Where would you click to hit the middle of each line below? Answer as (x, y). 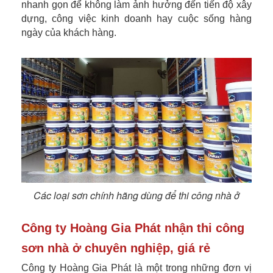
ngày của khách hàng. (69, 32)
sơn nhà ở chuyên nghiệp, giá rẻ (116, 248)
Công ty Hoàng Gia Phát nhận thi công (133, 228)
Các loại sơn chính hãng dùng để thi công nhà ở (136, 196)
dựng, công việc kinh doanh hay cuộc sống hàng (136, 18)
